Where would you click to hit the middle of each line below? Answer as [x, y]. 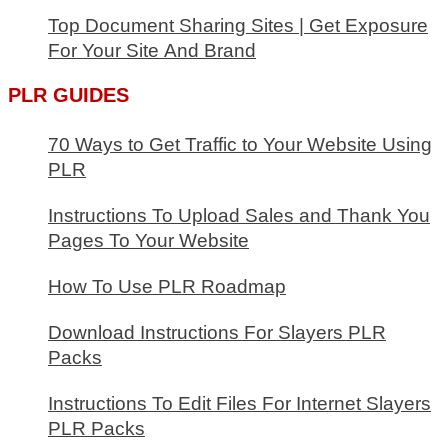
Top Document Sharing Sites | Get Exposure [238, 26]
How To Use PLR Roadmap [167, 287]
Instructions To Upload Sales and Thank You [239, 216]
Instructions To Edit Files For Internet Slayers [239, 404]
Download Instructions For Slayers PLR [217, 333]
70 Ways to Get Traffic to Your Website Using [240, 145]
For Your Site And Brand [152, 51]
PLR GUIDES [68, 95]
